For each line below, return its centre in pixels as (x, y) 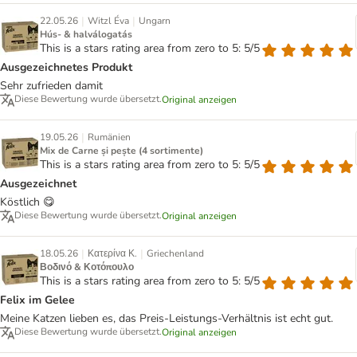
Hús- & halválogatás (86, 35)
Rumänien (109, 137)
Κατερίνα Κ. (112, 254)
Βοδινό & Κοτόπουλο (87, 267)
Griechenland (175, 254)
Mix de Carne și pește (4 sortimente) (122, 151)
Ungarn (155, 21)
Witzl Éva (108, 21)
